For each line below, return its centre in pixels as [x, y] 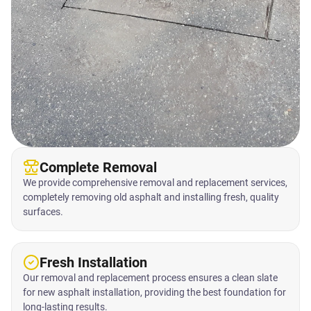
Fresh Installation [93, 263]
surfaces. [43, 212]
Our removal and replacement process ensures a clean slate [150, 278]
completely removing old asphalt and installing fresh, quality [151, 197]
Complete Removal [98, 168]
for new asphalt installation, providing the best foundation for [154, 293]
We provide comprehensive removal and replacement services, [155, 183]
